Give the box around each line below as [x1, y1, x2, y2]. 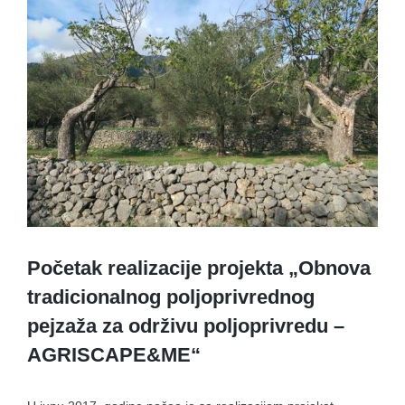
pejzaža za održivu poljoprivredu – [27, 314, 344, 337]
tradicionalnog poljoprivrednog [27, 285, 315, 308]
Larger [26, 18, 64, 33]
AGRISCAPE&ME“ [27, 343, 201, 366]
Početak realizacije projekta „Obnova [27, 256, 371, 279]
